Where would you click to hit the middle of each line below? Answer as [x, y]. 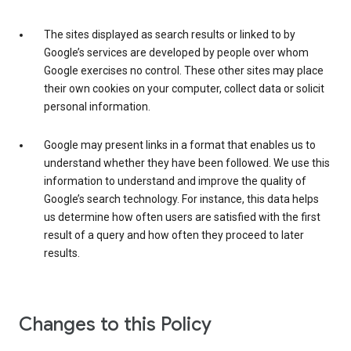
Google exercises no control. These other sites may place [184, 71]
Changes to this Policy [115, 325]
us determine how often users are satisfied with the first [182, 217]
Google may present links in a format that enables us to [180, 145]
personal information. [97, 107]
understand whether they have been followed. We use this [187, 163]
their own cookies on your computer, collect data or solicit [184, 89]
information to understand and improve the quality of [175, 181]
